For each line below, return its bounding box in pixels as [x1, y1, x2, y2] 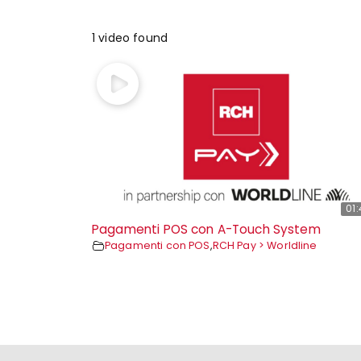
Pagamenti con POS [105, 239, 210, 253]
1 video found [92, 30, 168, 46]
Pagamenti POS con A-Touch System [92, 221, 321, 239]
